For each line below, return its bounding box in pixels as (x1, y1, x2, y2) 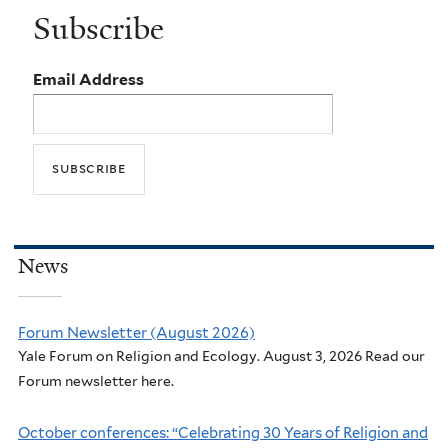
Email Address (33, 70, 145, 89)
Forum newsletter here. (18, 372, 174, 389)
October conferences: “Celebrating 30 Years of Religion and (18, 423, 428, 442)
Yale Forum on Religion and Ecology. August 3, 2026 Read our (18, 347, 425, 364)
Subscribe (33, 8, 165, 49)
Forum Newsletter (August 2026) (18, 323, 255, 342)
